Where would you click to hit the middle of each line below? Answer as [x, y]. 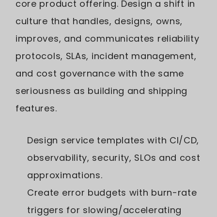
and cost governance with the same [100, 73]
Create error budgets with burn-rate [112, 192]
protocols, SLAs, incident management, [106, 56]
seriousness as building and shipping [102, 91]
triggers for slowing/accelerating [105, 210]
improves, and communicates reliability [108, 38]
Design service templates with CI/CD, [113, 140]
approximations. [65, 175]
